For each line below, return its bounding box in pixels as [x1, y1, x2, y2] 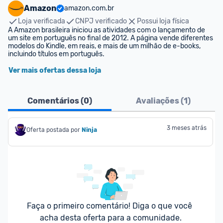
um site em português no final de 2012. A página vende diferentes [8, 34, 213, 42]
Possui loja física [137, 17, 189, 25]
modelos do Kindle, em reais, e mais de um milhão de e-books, [8, 42, 201, 50]
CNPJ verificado [75, 17, 127, 25]
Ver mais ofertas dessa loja [8, 66, 101, 75]
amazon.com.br [64, 4, 114, 12]
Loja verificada [18, 17, 65, 25]
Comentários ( [27, 96, 84, 106]
